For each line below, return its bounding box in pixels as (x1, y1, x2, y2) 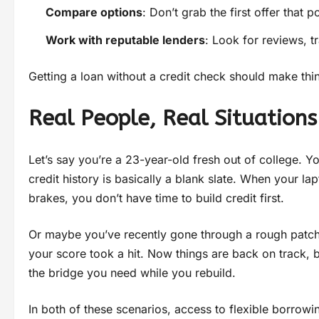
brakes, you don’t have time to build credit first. (28, 191, 284, 206)
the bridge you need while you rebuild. (28, 266, 236, 281)
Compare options (46, 5, 142, 20)
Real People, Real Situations (28, 105, 317, 132)
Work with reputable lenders (46, 33, 205, 48)
